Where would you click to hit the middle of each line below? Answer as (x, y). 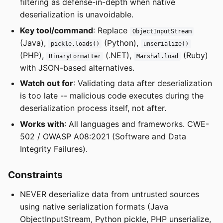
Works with (42, 124)
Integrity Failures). (54, 149)
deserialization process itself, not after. (93, 108)
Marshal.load (158, 56)
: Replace (111, 30)
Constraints (35, 174)
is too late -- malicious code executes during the (112, 96)
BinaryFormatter (75, 56)
